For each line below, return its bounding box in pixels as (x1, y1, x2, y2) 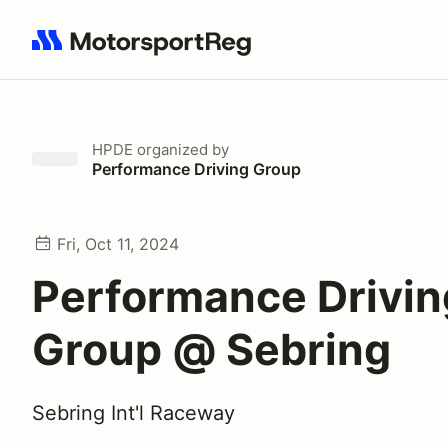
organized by (133, 140, 229, 159)
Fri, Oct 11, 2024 (57, 234, 179, 254)
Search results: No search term (31, 41, 264, 61)
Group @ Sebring (32, 323, 391, 375)
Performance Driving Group (92, 159, 301, 179)
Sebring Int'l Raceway (32, 401, 235, 425)
